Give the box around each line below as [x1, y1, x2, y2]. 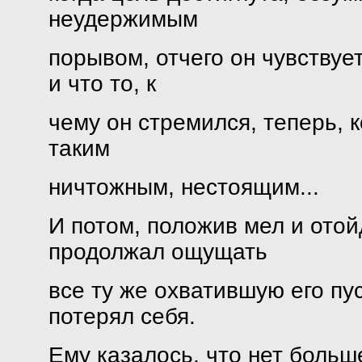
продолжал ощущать [48, 239, 267, 264]
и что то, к [48, 71, 156, 96]
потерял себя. [48, 304, 196, 329]
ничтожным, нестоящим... [48, 175, 319, 200]
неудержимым [48, 6, 198, 32]
